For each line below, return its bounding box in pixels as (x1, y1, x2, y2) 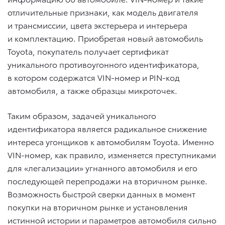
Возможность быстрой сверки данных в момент (8, 188, 195, 200)
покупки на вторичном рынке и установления (8, 201, 188, 213)
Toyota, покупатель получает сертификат (8, 45, 169, 57)
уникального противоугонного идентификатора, (8, 58, 199, 70)
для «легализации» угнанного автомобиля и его (8, 162, 197, 174)
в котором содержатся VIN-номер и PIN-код (8, 71, 180, 83)
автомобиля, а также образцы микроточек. (8, 84, 177, 96)
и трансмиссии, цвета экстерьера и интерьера (8, 19, 187, 31)
